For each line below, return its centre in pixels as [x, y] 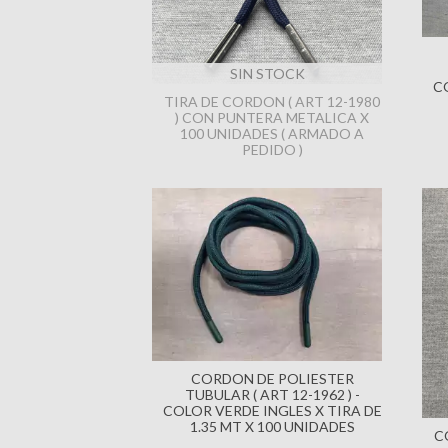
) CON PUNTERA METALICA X [272, 117]
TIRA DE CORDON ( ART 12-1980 [272, 101]
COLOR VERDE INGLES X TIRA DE [272, 410]
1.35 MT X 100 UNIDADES [272, 426]
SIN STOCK [267, 73]
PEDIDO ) [272, 149]
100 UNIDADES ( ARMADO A [272, 133]
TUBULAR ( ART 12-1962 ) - [272, 394]
